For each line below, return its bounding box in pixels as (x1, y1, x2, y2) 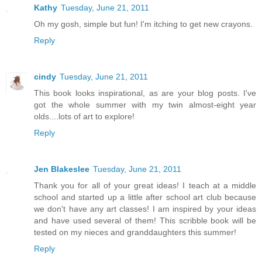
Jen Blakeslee (34, 164, 89, 174)
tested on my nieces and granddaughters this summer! (34, 227, 236, 237)
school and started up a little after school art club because (34, 192, 256, 202)
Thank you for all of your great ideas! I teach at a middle (34, 180, 256, 190)
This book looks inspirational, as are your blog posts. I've (34, 88, 256, 98)
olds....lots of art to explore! (34, 111, 135, 121)
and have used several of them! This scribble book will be (34, 215, 256, 225)
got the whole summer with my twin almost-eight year (34, 99, 256, 109)
